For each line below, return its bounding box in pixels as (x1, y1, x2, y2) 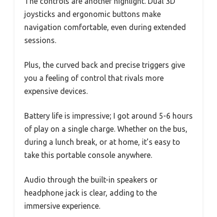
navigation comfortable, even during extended (24, 22, 186, 31)
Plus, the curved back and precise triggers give (24, 60, 185, 69)
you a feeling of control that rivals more (24, 73, 164, 82)
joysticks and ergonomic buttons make (24, 9, 161, 18)
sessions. (24, 35, 56, 45)
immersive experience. (24, 201, 100, 210)
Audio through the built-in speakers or (24, 175, 157, 184)
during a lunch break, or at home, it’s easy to (24, 137, 180, 146)
